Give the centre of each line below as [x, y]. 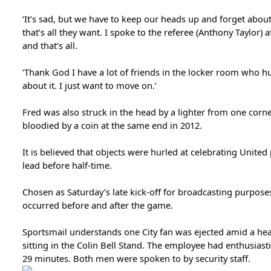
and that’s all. [50, 45]
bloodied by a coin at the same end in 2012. [112, 125]
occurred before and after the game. [97, 205]
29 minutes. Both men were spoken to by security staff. [136, 258]
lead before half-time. [67, 165]
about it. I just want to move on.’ [89, 85]
